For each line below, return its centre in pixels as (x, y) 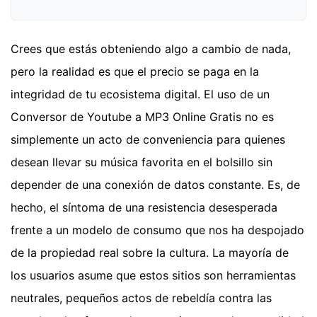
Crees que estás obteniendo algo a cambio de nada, (151, 49)
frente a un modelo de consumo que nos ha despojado (157, 230)
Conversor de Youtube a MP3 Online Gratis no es (142, 117)
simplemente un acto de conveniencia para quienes (148, 140)
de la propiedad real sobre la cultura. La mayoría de (150, 253)
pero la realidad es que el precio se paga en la (135, 72)
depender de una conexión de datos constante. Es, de (155, 185)
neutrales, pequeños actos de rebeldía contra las (141, 298)
